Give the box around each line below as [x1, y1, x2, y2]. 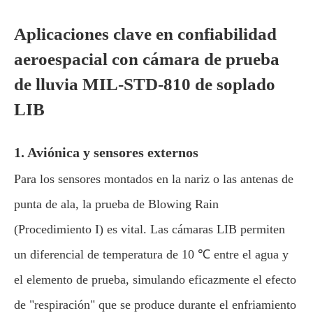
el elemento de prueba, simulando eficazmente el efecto [14, 272, 296, 286]
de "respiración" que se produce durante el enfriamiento [14, 298, 296, 312]
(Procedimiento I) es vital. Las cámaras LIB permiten [14, 222, 285, 236]
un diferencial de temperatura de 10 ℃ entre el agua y [14, 247, 289, 261]
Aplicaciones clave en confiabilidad [14, 24, 277, 43]
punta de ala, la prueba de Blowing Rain [14, 197, 219, 211]
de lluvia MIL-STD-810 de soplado [14, 75, 275, 94]
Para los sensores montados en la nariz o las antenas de [14, 172, 293, 186]
